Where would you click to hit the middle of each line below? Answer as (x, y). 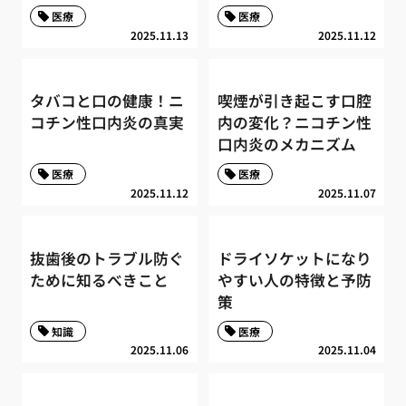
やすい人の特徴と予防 (294, 280)
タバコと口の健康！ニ (107, 101)
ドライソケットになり (294, 259)
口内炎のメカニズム (286, 145)
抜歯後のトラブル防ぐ (107, 259)
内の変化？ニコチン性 (294, 123)
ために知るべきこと (100, 280)
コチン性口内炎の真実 (107, 123)
